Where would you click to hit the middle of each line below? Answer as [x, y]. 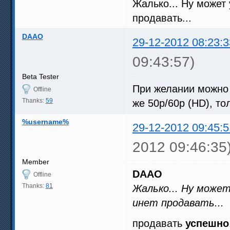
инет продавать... [178, 203]
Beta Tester [40, 76]
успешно [207, 223]
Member [35, 161]
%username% [45, 121]
